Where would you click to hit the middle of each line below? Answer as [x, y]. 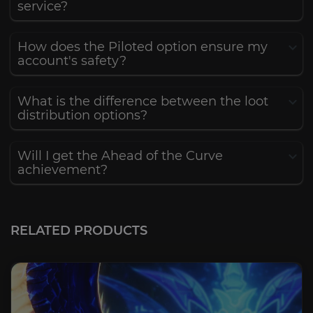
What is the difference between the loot [143, 101]
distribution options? [82, 115]
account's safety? [72, 61]
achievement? [63, 170]
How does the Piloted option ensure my [143, 47]
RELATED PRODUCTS [79, 231]
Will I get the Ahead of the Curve [120, 156]
